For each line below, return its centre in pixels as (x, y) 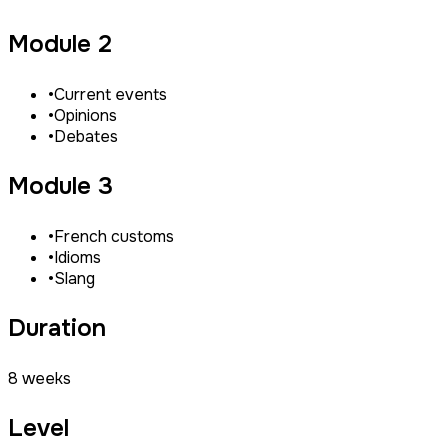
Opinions (85, 116)
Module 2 (60, 44)
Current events (110, 95)
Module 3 (60, 186)
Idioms (77, 258)
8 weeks (39, 379)
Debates (86, 137)
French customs (114, 237)
